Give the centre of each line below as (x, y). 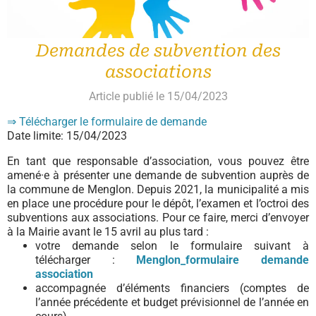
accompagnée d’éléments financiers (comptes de (172, 288)
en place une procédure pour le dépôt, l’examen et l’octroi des (158, 203)
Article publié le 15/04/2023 (158, 96)
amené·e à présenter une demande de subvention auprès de (158, 175)
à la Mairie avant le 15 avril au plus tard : (108, 232)
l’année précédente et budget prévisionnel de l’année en (172, 302)
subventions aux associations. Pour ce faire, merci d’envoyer (158, 218)
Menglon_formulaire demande (212, 260)
